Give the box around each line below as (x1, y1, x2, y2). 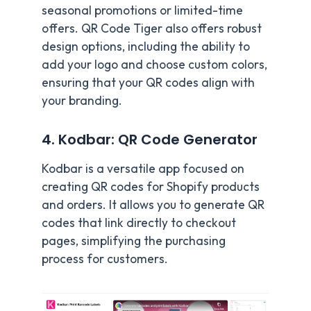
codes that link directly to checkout (42, 215, 236, 230)
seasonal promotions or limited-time (42, 2, 243, 18)
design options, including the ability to (42, 38, 250, 54)
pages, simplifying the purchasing (42, 233, 226, 249)
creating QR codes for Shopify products (42, 178, 260, 194)
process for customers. (42, 251, 168, 267)
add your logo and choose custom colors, (42, 56, 267, 72)
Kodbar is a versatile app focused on (42, 160, 244, 176)
